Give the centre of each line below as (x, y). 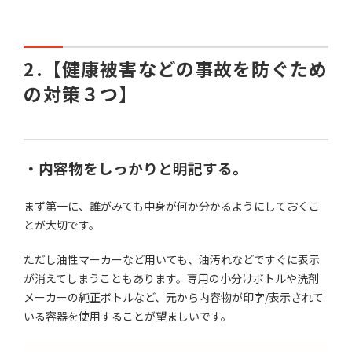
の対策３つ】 (81, 93)
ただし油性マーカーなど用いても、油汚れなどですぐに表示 (172, 259)
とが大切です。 (62, 224)
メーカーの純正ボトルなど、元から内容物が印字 (145, 297)
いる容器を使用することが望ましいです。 (128, 315)
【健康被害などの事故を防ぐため (185, 68)
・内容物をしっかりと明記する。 (136, 167)
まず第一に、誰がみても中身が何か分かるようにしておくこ (172, 205)
